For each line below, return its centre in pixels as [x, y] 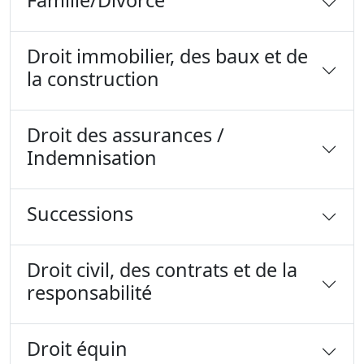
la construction [93, 79]
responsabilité [89, 292]
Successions [80, 214]
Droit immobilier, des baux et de [167, 56]
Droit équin [77, 349]
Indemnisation [92, 158]
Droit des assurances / [126, 135]
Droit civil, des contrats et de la [162, 270]
